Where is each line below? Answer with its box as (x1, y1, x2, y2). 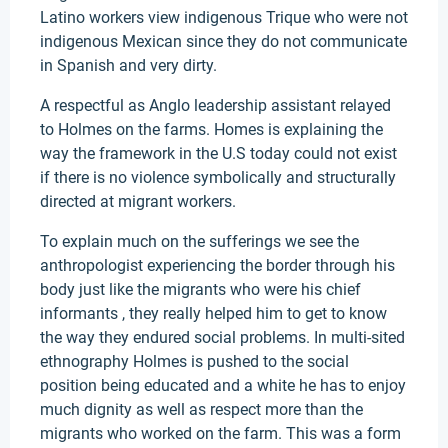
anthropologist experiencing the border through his (40, 256, 395, 275)
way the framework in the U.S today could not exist (40, 144, 397, 163)
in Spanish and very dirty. (40, 56, 217, 75)
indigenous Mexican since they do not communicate (40, 32, 407, 51)
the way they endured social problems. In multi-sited (40, 328, 405, 347)
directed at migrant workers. (40, 192, 236, 211)
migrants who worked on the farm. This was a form (40, 424, 401, 443)
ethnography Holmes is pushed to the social (40, 352, 349, 371)
